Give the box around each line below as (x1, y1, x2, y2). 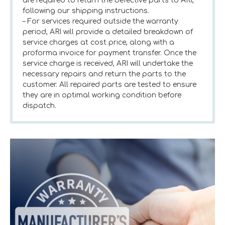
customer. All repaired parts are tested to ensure (23, 81, 196, 89)
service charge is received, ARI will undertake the (23, 60, 193, 68)
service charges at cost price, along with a (23, 39, 174, 47)
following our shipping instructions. (23, 7, 149, 15)
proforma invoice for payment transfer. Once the (23, 49, 196, 57)
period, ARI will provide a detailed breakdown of (23, 28, 193, 36)
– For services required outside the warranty (23, 18, 178, 26)
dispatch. (23, 102, 56, 110)
